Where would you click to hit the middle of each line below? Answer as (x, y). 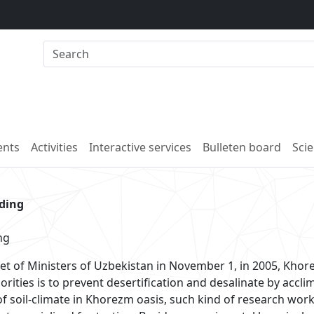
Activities (54, 148)
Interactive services (140, 148)
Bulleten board (242, 148)
